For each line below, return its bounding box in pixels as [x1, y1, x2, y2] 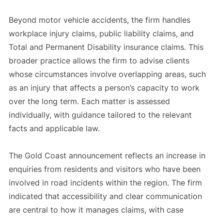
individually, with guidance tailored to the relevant [8, 109, 192, 120]
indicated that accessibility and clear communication [8, 191, 202, 201]
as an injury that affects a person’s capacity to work [8, 82, 200, 93]
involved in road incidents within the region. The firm [8, 177, 202, 187]
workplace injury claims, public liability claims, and [8, 28, 194, 38]
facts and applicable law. [8, 123, 100, 133]
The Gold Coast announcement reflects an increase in [8, 150, 205, 160]
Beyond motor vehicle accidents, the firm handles [8, 15, 190, 25]
